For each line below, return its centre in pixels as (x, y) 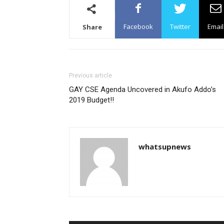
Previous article (90, 75)
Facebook (138, 26)
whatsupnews (165, 146)
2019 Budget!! (91, 100)
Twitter (180, 26)
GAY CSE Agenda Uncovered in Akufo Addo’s (142, 89)
